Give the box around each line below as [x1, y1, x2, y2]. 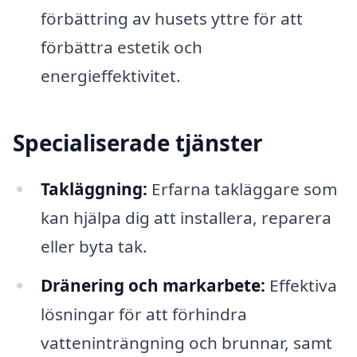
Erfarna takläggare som [147, 177, 337, 200]
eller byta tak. [40, 234, 147, 257]
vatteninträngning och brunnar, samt [40, 331, 332, 355]
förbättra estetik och [40, 35, 202, 58]
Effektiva [265, 274, 337, 297]
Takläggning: [40, 177, 147, 200]
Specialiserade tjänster [13, 127, 263, 159]
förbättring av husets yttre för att [40, 6, 303, 29]
